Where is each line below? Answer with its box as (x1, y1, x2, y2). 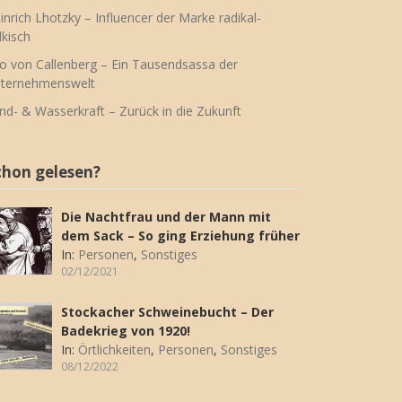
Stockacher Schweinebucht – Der (61, 303, 275, 321)
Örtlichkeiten (78, 341, 152, 359)
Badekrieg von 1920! (61, 322, 191, 340)
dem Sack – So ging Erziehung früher (61, 227, 301, 245)
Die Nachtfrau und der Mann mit (61, 208, 272, 226)
